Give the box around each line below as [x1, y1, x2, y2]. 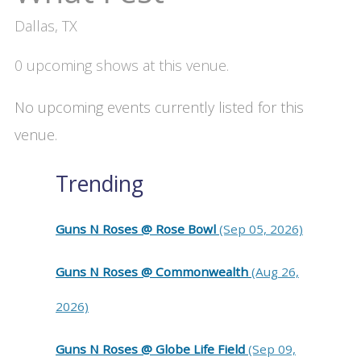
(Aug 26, [251, 263, 299, 280]
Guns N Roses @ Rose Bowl [56, 220, 219, 237]
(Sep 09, [248, 340, 296, 357]
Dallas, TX [14, 15, 77, 35]
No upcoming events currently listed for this [14, 97, 304, 117]
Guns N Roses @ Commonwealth [56, 263, 251, 280]
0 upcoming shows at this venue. [14, 55, 229, 75]
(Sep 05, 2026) [219, 220, 303, 237]
